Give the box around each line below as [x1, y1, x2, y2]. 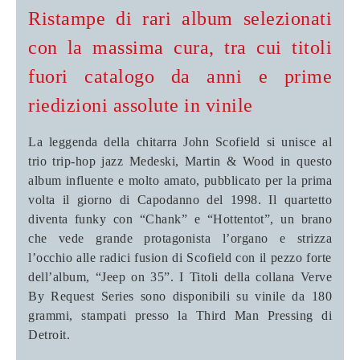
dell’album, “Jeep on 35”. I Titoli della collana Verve [28, 269, 332, 284]
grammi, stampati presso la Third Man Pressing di [28, 308, 332, 322]
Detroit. [28, 327, 70, 342]
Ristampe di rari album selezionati [28, 7, 332, 29]
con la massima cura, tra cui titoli [28, 36, 332, 58]
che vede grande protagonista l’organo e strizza [28, 231, 332, 245]
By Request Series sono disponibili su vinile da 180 [28, 288, 332, 303]
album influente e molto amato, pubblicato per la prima [28, 173, 332, 187]
